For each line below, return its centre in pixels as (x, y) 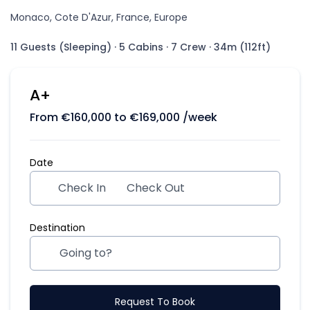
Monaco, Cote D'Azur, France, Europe (99, 17)
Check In (82, 188)
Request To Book (155, 301)
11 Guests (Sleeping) (61, 47)
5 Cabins (141, 47)
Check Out (156, 188)
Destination (57, 228)
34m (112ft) (242, 47)
